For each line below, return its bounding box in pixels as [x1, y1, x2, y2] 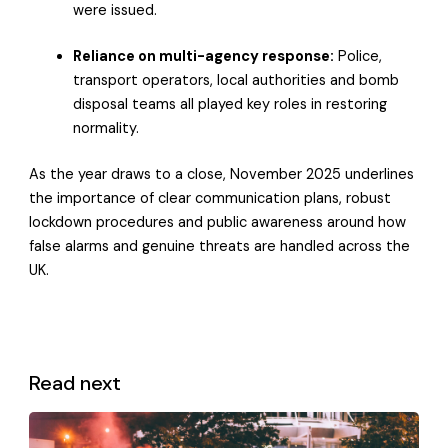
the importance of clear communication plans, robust [29, 188, 392, 208]
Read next [29, 369, 122, 396]
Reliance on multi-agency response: [72, 47, 334, 67]
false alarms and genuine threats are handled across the [29, 236, 411, 256]
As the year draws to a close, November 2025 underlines [29, 164, 415, 184]
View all [29, 388, 80, 407]
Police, [333, 47, 382, 67]
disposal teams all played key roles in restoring [72, 95, 387, 115]
